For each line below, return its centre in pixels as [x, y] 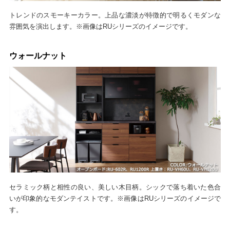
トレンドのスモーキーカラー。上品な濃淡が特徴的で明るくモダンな [115, 15]
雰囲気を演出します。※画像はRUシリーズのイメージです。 [100, 27]
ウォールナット [38, 56]
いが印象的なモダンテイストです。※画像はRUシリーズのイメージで [115, 198]
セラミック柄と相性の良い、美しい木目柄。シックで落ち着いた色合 [115, 187]
